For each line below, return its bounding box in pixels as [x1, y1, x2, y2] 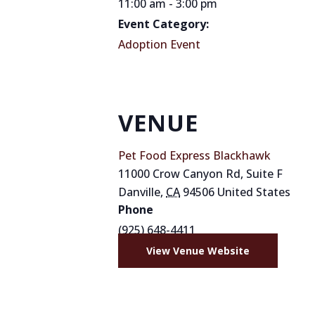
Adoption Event [118, 37, 200, 52]
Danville [118, 184, 160, 200]
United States [217, 184, 290, 200]
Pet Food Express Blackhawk [118, 148, 271, 163]
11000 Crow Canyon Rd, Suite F [118, 166, 283, 181]
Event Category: [118, 16, 209, 32]
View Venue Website [146, 244, 250, 257]
